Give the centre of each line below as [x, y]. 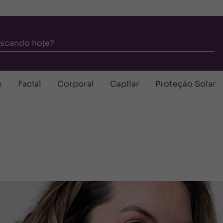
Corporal [76, 84]
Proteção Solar [186, 84]
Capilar [125, 84]
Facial [30, 84]
